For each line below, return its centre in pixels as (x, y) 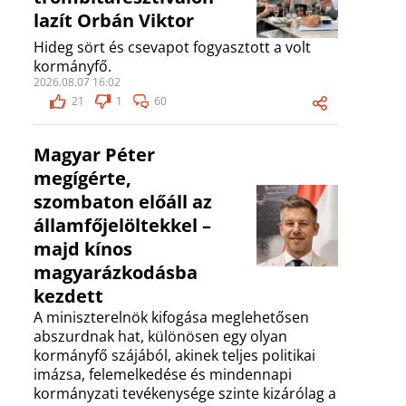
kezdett (68, 296)
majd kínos (83, 249)
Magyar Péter (94, 155)
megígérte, (82, 179)
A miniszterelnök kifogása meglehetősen (171, 318)
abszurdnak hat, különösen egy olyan (160, 337)
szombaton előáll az (123, 202)
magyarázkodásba (116, 273)
